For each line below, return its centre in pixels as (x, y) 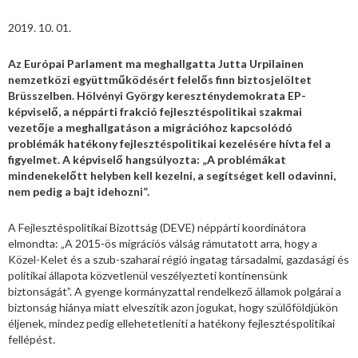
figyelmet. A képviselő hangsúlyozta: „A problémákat (147, 160)
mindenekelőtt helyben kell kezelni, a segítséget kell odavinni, (172, 176)
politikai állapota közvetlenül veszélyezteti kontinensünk (148, 276)
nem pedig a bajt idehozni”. (79, 192)
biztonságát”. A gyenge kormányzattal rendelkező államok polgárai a (175, 292)
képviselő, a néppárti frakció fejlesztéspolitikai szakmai (155, 112)
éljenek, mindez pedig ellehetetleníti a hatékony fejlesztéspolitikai (171, 324)
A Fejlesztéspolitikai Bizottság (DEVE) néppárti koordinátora (157, 228)
